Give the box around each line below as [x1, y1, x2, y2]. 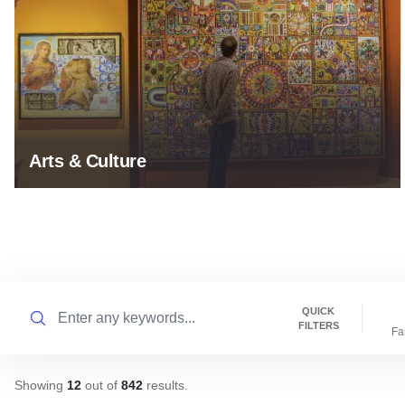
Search [14, 297, 60, 314]
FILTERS [297, 319, 339, 331]
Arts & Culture [29, 150, 146, 171]
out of [81, 378, 121, 393]
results [143, 378, 184, 393]
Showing [14, 378, 67, 393]
